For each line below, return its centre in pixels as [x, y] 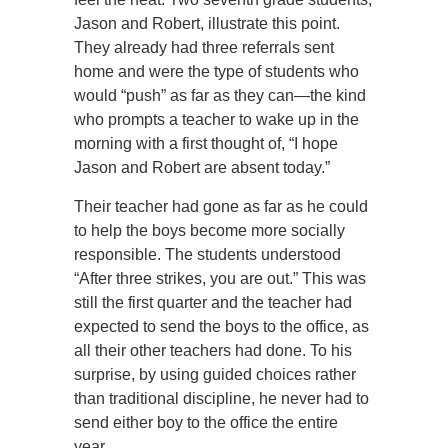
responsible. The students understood [207, 254]
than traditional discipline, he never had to [221, 398]
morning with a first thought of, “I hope [206, 143]
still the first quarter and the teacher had [213, 302]
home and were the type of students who [216, 71]
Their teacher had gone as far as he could [221, 206]
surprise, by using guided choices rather [215, 374]
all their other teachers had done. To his [213, 350]
